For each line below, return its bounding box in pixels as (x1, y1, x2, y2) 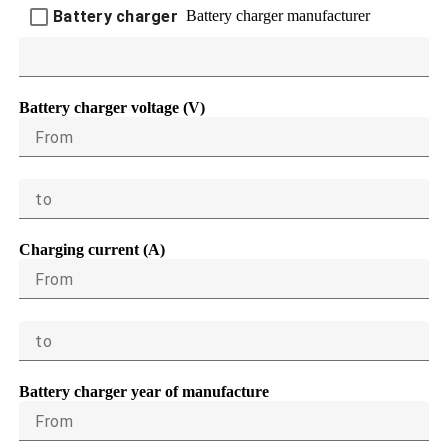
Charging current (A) (19, 240, 165, 258)
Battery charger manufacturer (185, 6, 370, 24)
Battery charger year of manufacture (19, 382, 269, 400)
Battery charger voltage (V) (19, 98, 205, 116)
